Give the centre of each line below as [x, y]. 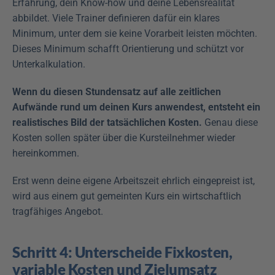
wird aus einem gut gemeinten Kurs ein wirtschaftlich [127, 196]
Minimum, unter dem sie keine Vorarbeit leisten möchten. [135, 33]
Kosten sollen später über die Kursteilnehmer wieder [124, 137]
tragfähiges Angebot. [58, 211]
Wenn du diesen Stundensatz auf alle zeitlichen [117, 91]
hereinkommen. [46, 153]
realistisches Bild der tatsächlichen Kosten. [107, 122]
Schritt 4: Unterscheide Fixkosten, [122, 252]
